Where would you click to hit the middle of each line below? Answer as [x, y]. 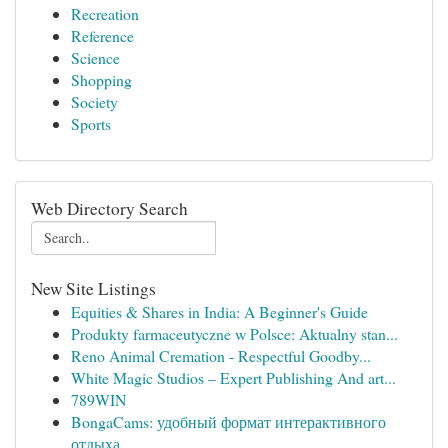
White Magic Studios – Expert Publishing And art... [233, 377]
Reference [102, 35]
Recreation [105, 13]
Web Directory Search [109, 208]
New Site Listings [93, 288]
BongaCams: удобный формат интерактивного [228, 421]
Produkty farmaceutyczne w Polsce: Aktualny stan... [234, 333]
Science [95, 57]
